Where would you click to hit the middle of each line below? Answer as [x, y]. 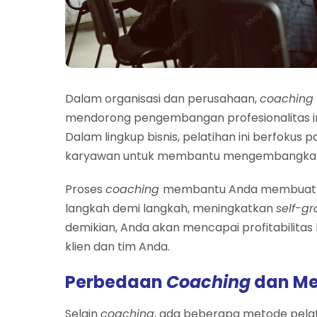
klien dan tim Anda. [117, 246]
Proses [85, 189]
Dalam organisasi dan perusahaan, [162, 98]
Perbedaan [116, 282]
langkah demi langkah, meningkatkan [171, 208]
